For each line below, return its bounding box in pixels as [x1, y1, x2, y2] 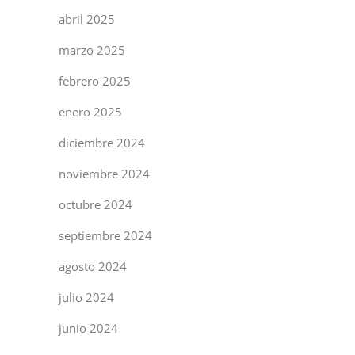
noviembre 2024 [59, 166, 150, 181]
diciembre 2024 [59, 135, 145, 151]
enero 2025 [59, 104, 122, 120]
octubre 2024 [59, 197, 132, 212]
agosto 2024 [59, 258, 127, 274]
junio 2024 [59, 320, 118, 336]
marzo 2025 [59, 42, 125, 58]
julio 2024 [59, 289, 114, 305]
